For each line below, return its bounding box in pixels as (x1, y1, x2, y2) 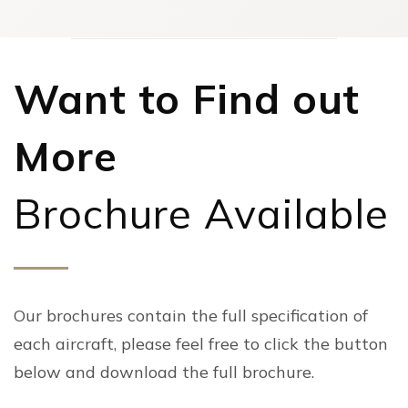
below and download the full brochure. (14, 361, 314, 382)
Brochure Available (14, 187, 390, 239)
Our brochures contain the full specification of (14, 304, 368, 326)
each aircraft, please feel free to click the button (14, 332, 388, 354)
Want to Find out (14, 72, 361, 124)
